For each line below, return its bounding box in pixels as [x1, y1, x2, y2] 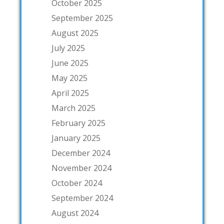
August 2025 [51, 27, 98, 38]
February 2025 [51, 117, 105, 128]
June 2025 [51, 57, 88, 68]
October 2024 [51, 177, 102, 188]
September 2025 [51, 12, 113, 23]
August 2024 [51, 207, 98, 218]
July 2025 [51, 42, 85, 53]
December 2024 [51, 147, 110, 158]
